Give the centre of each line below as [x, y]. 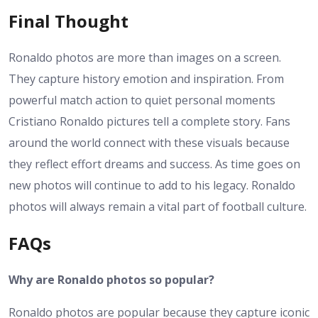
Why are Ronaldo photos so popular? [111, 279]
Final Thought [68, 21]
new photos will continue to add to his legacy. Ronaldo [152, 186]
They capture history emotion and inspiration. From [146, 79]
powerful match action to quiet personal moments [142, 100]
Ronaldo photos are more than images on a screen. [145, 58]
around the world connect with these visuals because [149, 143]
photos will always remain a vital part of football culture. [158, 207]
